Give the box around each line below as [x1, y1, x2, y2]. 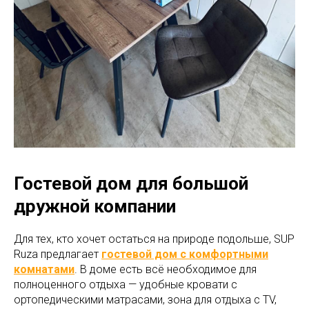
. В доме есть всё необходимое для [74, 263, 257, 277]
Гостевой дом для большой [14, 173, 248, 195]
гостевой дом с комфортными [101, 248, 268, 261]
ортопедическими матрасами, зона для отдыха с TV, [14, 293, 277, 307]
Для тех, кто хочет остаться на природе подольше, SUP [14, 232, 295, 246]
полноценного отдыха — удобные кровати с [14, 278, 237, 292]
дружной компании [14, 196, 176, 217]
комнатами [14, 263, 74, 277]
